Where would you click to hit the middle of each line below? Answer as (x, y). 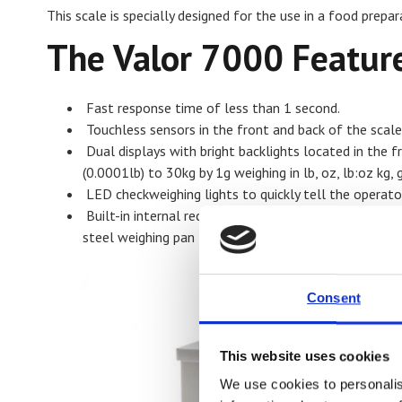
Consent (334, 298)
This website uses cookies (304, 356)
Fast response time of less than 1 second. (211, 108)
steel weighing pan (139, 237)
